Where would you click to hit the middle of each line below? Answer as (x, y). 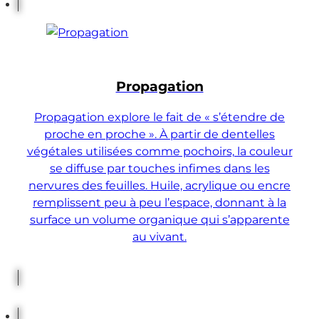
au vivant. (159, 237)
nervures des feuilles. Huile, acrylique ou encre (159, 185)
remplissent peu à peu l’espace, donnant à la (159, 203)
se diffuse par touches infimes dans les (159, 168)
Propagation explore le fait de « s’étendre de (159, 117)
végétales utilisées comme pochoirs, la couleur (159, 151)
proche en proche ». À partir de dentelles (159, 134)
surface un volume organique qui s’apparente (159, 220)
